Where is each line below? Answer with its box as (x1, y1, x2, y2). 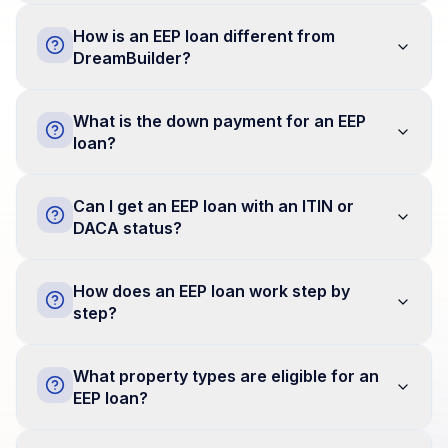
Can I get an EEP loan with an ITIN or (73, 196, 354, 216)
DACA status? (73, 218, 182, 238)
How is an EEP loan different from (73, 26, 335, 46)
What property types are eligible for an (73, 366, 379, 386)
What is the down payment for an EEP (73, 111, 366, 131)
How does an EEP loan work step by (73, 281, 350, 301)
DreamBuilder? (73, 48, 191, 68)
